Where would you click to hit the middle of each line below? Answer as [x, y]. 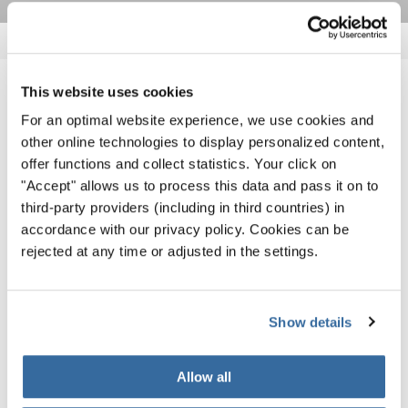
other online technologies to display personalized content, [203, 142]
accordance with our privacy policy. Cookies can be [185, 229]
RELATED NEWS [204, 117]
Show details [311, 321]
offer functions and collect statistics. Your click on [179, 164]
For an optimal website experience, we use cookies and [198, 120]
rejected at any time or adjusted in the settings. [170, 251]
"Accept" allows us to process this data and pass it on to [200, 186]
